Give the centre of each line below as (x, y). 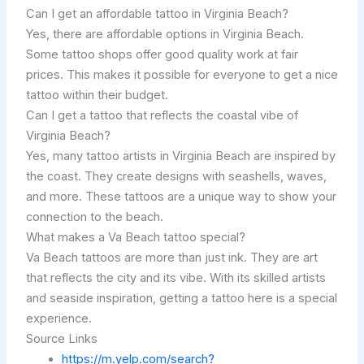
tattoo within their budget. (97, 95)
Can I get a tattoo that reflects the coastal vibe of (162, 116)
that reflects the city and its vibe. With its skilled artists (175, 278)
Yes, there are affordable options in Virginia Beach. (165, 35)
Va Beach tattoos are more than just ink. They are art (171, 258)
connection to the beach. (94, 217)
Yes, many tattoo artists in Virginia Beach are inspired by (180, 156)
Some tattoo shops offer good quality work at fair (162, 55)
